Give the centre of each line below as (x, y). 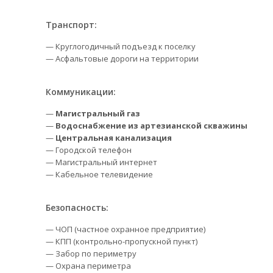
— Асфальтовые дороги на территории (122, 58)
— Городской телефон (89, 150)
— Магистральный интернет (101, 162)
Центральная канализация (114, 138)
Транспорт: (71, 25)
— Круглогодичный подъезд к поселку (121, 46)
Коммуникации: (81, 92)
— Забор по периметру (91, 253)
